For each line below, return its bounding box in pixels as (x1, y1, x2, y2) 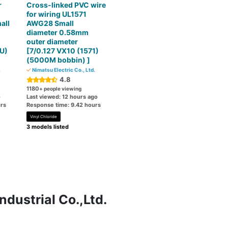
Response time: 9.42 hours (26, 101, 101, 108)
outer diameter (26, 37, 78, 46)
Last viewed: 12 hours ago (26, 93, 98, 100)
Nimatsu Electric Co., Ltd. (31, 67, 96, 73)
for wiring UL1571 (26, 10, 87, 18)
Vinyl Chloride (30, 114, 58, 119)
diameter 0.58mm (26, 28, 89, 37)
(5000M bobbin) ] (26, 55, 91, 64)
